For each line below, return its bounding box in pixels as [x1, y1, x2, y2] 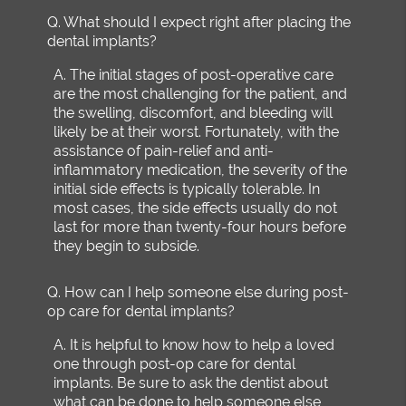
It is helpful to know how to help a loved [70, 335, 335, 353]
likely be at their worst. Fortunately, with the [53, 122, 340, 140]
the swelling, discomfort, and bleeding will [53, 103, 333, 121]
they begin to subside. [53, 237, 200, 255]
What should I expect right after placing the [63, 13, 352, 31]
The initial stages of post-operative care [70, 65, 334, 83]
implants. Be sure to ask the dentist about [53, 373, 329, 391]
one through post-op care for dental [53, 354, 296, 372]
